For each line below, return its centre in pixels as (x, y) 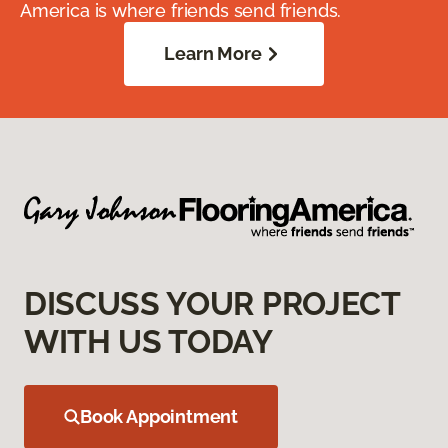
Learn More (213, 54)
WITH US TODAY (148, 342)
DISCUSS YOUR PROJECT (212, 304)
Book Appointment (159, 417)
